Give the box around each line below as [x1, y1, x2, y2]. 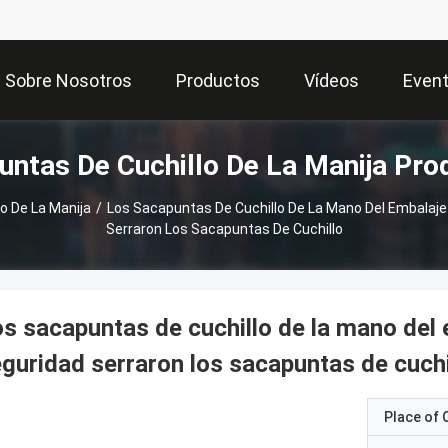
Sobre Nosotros [5, 70, 132, 92]
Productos [176, 70, 260, 92]
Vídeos [304, 70, 359, 92]
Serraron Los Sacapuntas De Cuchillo [105, 221, 343, 237]
